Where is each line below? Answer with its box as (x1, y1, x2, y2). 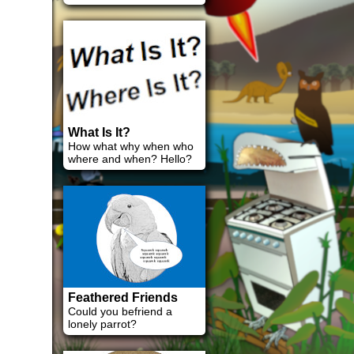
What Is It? (68, 126, 130, 139)
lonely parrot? (68, 318, 137, 330)
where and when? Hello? (68, 153, 192, 165)
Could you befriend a (68, 305, 172, 318)
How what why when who (68, 140, 194, 153)
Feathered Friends (68, 291, 178, 304)
